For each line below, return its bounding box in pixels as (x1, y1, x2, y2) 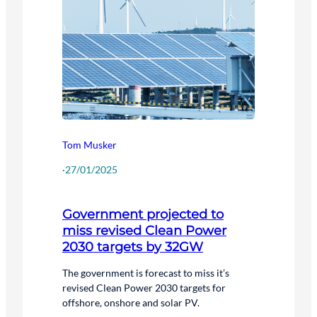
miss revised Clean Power (62, 221, 226, 238)
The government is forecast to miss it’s (62, 266, 229, 279)
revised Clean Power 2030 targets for (62, 281, 226, 294)
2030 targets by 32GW (62, 238, 203, 255)
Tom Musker (62, 138, 117, 151)
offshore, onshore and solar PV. (62, 296, 200, 309)
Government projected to (62, 205, 224, 222)
